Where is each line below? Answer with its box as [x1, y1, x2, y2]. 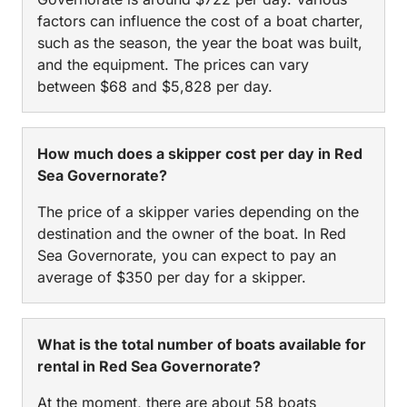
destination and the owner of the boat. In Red [37, 223, 346, 243]
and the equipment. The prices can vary [37, 55, 309, 74]
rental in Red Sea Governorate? [37, 356, 261, 375]
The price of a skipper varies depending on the [37, 202, 359, 221]
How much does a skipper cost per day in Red [37, 144, 362, 163]
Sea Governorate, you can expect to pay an [37, 245, 336, 264]
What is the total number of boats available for [37, 334, 366, 353]
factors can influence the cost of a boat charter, [37, 11, 363, 30]
